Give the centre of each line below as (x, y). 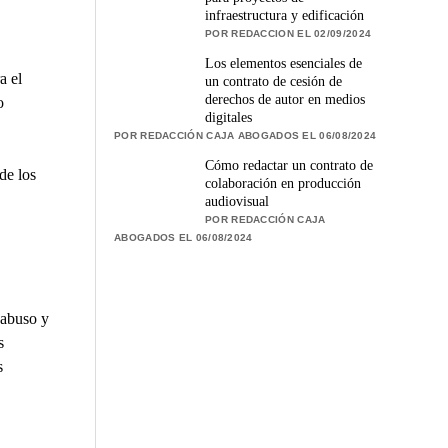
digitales (229, 117)
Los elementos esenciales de (284, 63)
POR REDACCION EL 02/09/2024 (288, 33)
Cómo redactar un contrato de (289, 165)
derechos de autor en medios (285, 99)
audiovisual (237, 201)
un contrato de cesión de (274, 81)
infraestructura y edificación (285, 15)
